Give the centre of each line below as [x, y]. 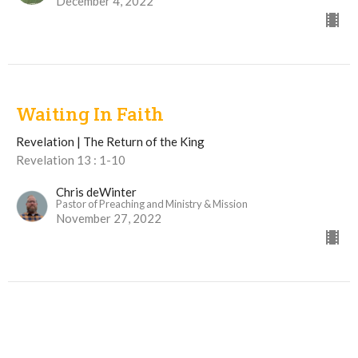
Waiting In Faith [90, 113]
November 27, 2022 [109, 218]
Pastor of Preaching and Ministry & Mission [152, 203]
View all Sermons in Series [76, 306]
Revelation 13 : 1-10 [71, 159]
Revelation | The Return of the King [110, 141]
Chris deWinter [96, 191]
